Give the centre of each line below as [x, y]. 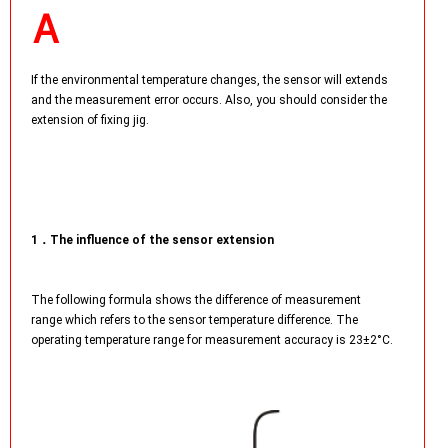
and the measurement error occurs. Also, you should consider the [209, 100]
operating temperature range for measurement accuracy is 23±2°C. [212, 340]
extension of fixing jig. [90, 120]
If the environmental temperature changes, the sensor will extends [209, 80]
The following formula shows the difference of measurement [196, 300]
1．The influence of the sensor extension [152, 240]
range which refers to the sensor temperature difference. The [194, 320]
